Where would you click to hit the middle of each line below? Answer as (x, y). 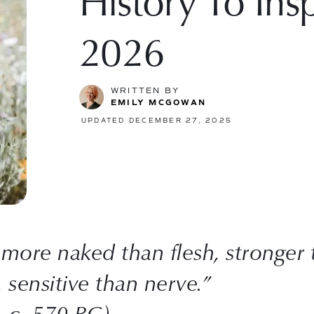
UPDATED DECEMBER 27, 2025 (157, 121)
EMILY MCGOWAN (159, 103)
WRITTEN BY (145, 91)
